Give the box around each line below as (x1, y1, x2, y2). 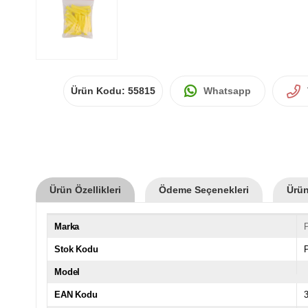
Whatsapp (203, 85, 251, 96)
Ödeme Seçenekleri (159, 184, 249, 195)
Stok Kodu (54, 243, 98, 254)
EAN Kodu (54, 289, 98, 300)
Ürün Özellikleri (49, 184, 121, 195)
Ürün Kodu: (71, 85, 128, 96)
